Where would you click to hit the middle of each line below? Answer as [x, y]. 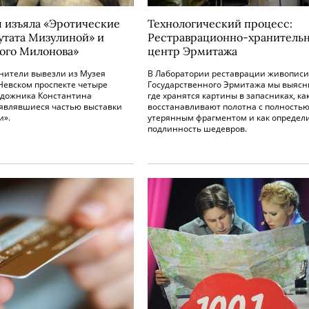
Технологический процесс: [220, 23]
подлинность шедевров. [197, 129]
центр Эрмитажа [192, 51]
